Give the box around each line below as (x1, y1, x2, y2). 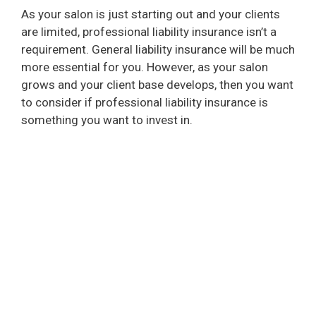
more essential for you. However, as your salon (21, 60, 268, 75)
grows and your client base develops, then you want (21, 78, 293, 92)
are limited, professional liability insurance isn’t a (21, 25, 276, 39)
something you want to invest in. (21, 113, 193, 128)
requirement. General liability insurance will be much (21, 42, 295, 57)
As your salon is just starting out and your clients (21, 7, 280, 22)
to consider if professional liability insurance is (21, 95, 268, 110)
